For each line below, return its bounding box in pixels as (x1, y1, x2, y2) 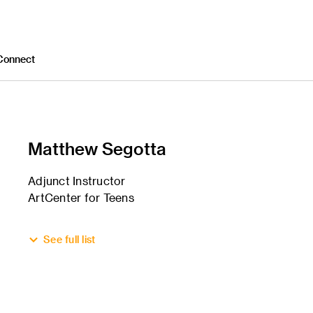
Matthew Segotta (28, 138, 166, 159)
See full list (43, 233, 96, 245)
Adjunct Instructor (28, 174, 126, 187)
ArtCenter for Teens (28, 191, 134, 204)
